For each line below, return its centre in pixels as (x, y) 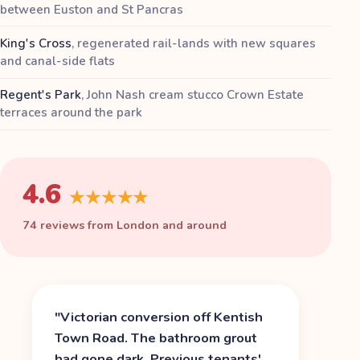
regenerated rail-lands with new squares (196, 43)
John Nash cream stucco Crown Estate (195, 95)
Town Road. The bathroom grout (156, 337)
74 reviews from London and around (125, 225)
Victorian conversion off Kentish (162, 317)
